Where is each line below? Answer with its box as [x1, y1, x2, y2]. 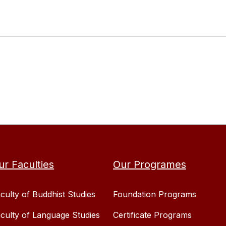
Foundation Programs [113, 189, 196, 199]
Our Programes [113, 158, 186, 171]
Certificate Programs [113, 210, 192, 220]
